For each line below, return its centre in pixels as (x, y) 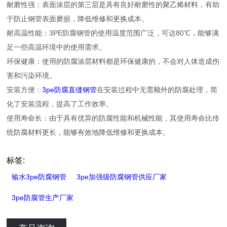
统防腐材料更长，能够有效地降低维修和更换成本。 (88, 133)
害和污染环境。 (32, 76)
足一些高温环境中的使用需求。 (56, 47)
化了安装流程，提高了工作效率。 (60, 104)
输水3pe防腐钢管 (39, 177)
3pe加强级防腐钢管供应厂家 (122, 177)
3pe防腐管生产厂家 (43, 198)
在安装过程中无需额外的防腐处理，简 (157, 90)
